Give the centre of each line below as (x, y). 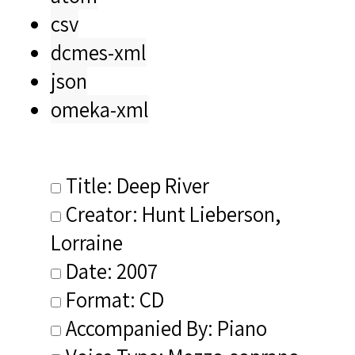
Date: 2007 (112, 271)
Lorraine (87, 242)
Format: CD (115, 299)
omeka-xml (100, 109)
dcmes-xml (99, 52)
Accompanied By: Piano (166, 328)
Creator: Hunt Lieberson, (173, 214)
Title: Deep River (137, 185)
